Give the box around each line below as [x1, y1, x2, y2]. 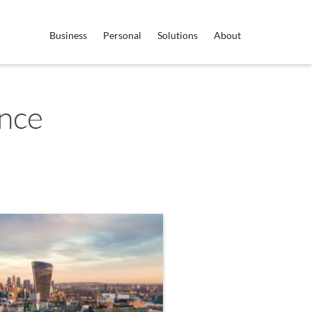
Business [49, 29, 87, 41]
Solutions [157, 29, 198, 41]
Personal [103, 29, 141, 41]
